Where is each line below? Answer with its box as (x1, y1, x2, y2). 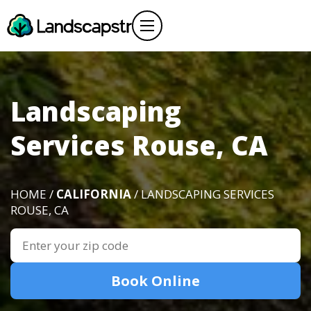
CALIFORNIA (56, 186, 131, 202)
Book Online (111, 271, 200, 290)
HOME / (10, 186, 56, 202)
